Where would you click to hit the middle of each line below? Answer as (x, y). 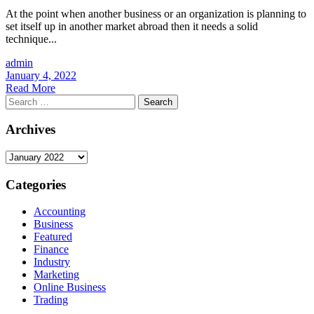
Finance (51, 250)
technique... (31, 39)
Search (20, 100)
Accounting (60, 212)
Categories (36, 184)
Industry (52, 262)
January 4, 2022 (41, 75)
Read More (30, 88)
